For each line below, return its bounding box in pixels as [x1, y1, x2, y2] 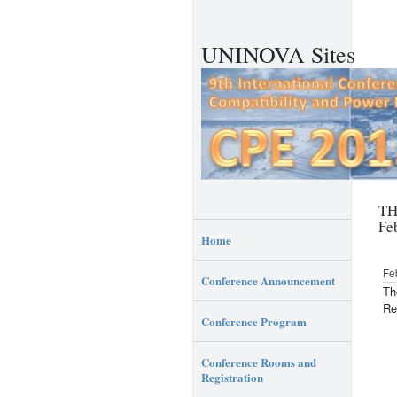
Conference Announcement [201, 271, 335, 289]
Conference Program [201, 312, 307, 330]
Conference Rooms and [201, 353, 316, 370]
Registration [201, 368, 263, 385]
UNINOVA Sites [201, 39, 355, 69]
